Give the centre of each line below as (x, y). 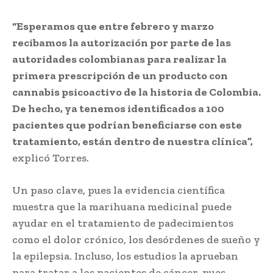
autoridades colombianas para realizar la (119, 59)
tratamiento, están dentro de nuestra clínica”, (133, 141)
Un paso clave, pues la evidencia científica (119, 190)
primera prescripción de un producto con (120, 75)
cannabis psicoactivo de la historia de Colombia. (136, 92)
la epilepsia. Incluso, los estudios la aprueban (125, 256)
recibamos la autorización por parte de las (122, 42)
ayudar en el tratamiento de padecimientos (123, 223)
